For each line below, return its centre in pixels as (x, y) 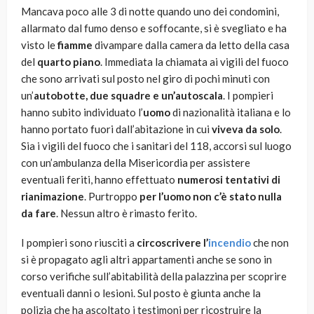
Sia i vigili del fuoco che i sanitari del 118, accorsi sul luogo (156, 146)
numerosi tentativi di (229, 180)
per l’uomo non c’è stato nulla (211, 197)
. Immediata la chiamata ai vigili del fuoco (194, 62)
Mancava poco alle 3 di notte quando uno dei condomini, (150, 12)
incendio (230, 243)
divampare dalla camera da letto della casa (191, 45)
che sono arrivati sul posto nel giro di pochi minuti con (145, 79)
